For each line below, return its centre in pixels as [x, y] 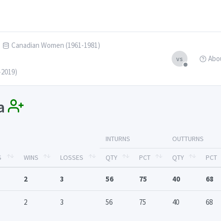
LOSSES [72, 158]
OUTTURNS [188, 139]
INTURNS [118, 139]
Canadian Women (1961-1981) [56, 45]
